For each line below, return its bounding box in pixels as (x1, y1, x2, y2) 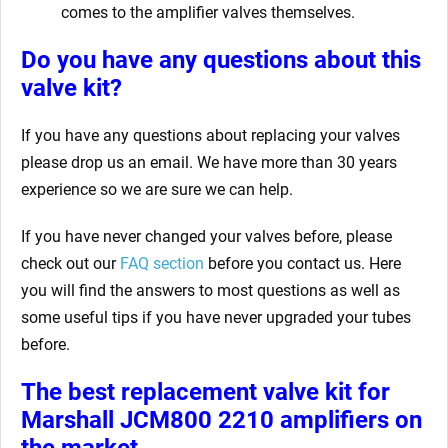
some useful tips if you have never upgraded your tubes (21, 307, 411, 327)
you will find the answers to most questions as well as (21, 280, 400, 300)
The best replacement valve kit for (21, 377, 390, 406)
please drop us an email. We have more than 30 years (21, 152, 397, 172)
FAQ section (120, 253, 204, 273)
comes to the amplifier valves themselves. (61, 2, 355, 22)
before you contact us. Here (204, 253, 401, 273)
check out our (21, 253, 120, 273)
